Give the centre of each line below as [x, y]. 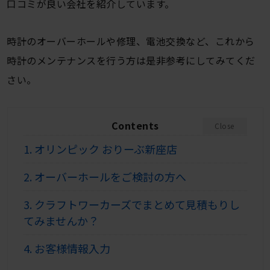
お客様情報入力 [71, 249]
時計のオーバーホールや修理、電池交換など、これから [131, 41]
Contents [135, 126]
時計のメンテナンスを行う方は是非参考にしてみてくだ [131, 61]
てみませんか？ [61, 221]
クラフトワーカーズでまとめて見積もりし [136, 205]
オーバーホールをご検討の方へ [109, 177]
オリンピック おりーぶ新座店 [104, 149]
